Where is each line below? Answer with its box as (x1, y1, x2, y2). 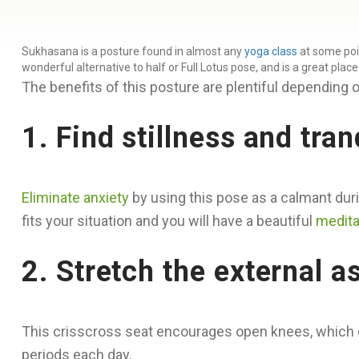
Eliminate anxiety (22, 189, 129, 206)
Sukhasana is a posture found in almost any (22, 45, 244, 58)
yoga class (244, 45, 297, 58)
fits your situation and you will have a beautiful (22, 212, 316, 229)
